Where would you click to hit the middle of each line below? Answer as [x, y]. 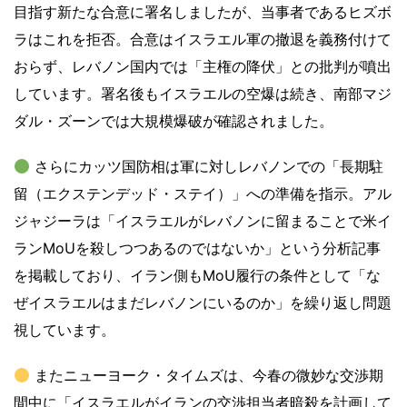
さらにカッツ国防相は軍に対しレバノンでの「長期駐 [207, 167]
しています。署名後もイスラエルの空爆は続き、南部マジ [203, 94]
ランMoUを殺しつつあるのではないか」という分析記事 [197, 248]
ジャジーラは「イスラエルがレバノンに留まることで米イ [203, 221]
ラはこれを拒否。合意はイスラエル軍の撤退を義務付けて [203, 40]
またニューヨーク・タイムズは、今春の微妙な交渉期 [207, 376]
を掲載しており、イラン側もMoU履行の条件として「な [197, 276]
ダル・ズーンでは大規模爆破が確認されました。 [174, 121]
